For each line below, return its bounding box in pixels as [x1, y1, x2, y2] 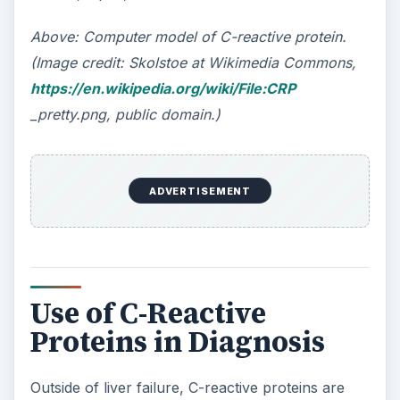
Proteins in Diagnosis [29, 322, 325, 362]
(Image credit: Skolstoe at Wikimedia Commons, [29, 53, 356, 71]
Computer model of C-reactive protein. [82, 27, 346, 46]
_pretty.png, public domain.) [29, 104, 221, 123]
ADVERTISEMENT [148, 184, 252, 197]
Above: [29, 27, 79, 46]
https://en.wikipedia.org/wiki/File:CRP [29, 79, 296, 97]
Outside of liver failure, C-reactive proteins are [29, 379, 345, 397]
